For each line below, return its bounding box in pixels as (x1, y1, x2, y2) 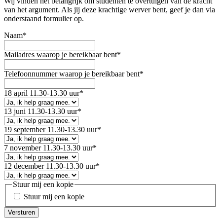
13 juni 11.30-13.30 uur (4, 107, 77, 115)
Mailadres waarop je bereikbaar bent (4, 50, 117, 59)
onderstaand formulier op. (4, 14, 84, 23)
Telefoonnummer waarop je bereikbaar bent (4, 69, 140, 78)
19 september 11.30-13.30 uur (4, 125, 97, 134)
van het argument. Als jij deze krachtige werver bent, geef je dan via (4, 5, 215, 14)
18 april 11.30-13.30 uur (4, 88, 79, 97)
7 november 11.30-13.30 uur (4, 143, 93, 152)
